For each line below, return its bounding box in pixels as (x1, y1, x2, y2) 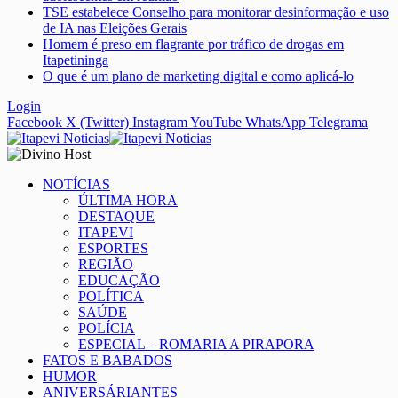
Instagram (132, 115, 187, 131)
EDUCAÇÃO (78, 273, 160, 289)
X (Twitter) (66, 115, 129, 131)
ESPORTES (78, 241, 148, 257)
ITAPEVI (78, 225, 133, 241)
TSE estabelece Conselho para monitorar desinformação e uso (43, 4, 389, 20)
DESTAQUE (78, 209, 155, 225)
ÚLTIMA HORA (78, 193, 178, 209)
